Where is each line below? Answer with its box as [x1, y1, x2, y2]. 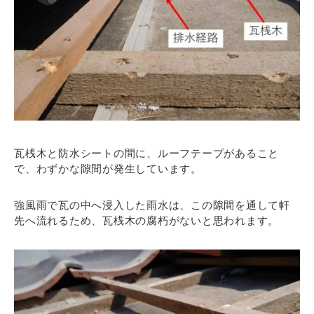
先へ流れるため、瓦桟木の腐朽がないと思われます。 [14, 214, 279, 227]
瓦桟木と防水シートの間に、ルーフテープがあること [14, 147, 279, 160]
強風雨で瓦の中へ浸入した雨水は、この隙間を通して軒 [14, 199, 290, 212]
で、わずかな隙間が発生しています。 [14, 163, 202, 175]
